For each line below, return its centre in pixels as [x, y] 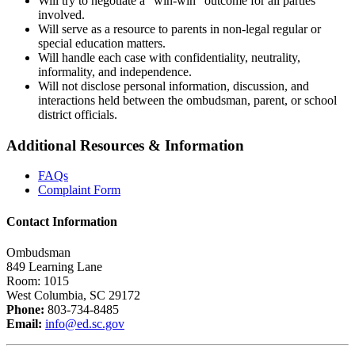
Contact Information [62, 221]
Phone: [25, 309]
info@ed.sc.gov [85, 323]
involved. [61, 14]
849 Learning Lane [54, 266]
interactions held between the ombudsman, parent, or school [187, 100]
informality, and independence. [115, 71]
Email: [24, 323]
